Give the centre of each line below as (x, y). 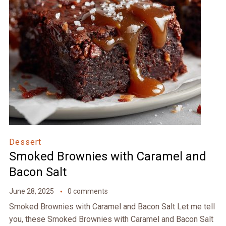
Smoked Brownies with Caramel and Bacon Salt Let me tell (112, 207)
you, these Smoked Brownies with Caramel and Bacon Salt (111, 219)
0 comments (88, 191)
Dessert (25, 142)
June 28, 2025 (31, 191)
